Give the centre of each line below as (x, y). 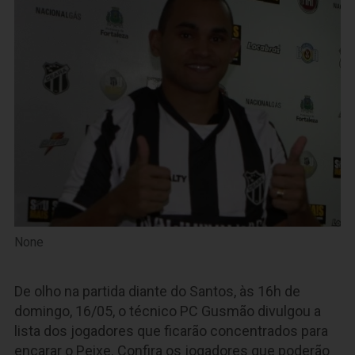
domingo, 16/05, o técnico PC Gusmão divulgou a (168, 311)
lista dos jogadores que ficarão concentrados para (171, 330)
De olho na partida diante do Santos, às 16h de (157, 291)
